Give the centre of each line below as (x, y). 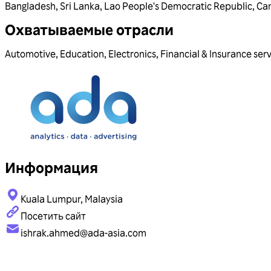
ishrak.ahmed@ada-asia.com (83, 233)
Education (82, 54)
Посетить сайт (53, 216)
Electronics (132, 54)
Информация (51, 168)
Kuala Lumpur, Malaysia (72, 199)
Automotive (30, 54)
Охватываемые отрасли (89, 30)
